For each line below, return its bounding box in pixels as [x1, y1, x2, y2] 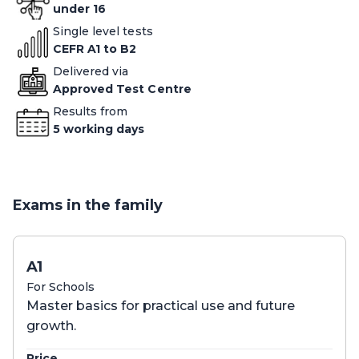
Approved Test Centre [53, 81, 192, 96]
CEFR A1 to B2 [53, 41, 137, 56]
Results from [53, 103, 128, 119]
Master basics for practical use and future [26, 297, 295, 313]
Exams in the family [13, 196, 163, 214]
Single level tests [53, 23, 153, 38]
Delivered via [53, 63, 129, 79]
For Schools [26, 279, 95, 294]
